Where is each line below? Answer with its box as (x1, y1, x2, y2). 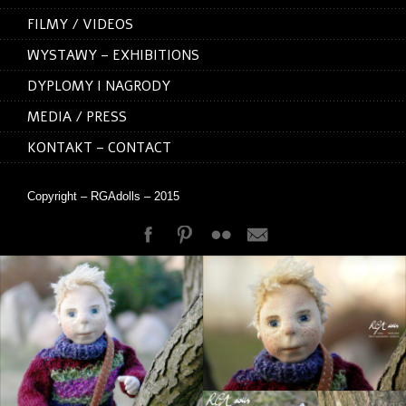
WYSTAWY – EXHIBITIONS (27, 46, 199, 64)
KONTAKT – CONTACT (27, 139, 171, 157)
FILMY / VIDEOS (27, 15, 133, 34)
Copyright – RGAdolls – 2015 (27, 189, 179, 203)
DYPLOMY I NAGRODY (27, 77, 170, 95)
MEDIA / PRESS (27, 108, 127, 126)
